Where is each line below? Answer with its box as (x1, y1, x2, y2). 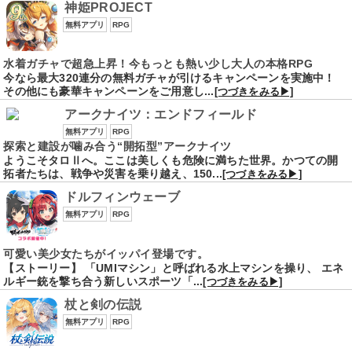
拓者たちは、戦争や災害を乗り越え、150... (3, 167, 223, 181)
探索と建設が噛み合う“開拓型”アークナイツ (3, 140, 232, 153)
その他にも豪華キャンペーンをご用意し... (3, 85, 214, 98)
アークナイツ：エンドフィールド (64, 108, 257, 122)
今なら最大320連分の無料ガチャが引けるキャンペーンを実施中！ (3, 71, 335, 85)
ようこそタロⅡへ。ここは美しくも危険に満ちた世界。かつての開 (3, 154, 339, 167)
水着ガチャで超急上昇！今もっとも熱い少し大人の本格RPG (3, 57, 313, 71)
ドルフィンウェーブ (64, 190, 181, 204)
